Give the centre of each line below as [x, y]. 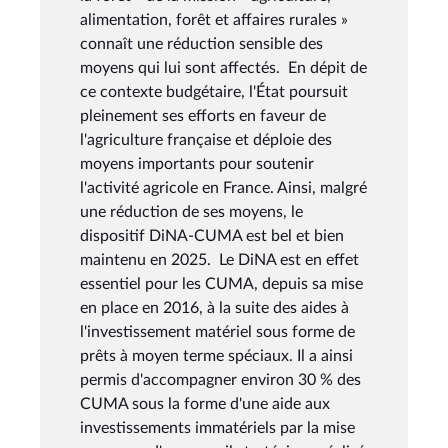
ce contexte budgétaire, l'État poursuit [214, 91]
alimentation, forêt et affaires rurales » [214, 19]
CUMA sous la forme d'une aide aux [205, 403]
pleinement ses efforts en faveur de [203, 115]
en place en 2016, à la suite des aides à [214, 307]
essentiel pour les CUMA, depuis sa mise [221, 283]
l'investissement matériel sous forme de [217, 331]
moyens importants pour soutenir [197, 163]
